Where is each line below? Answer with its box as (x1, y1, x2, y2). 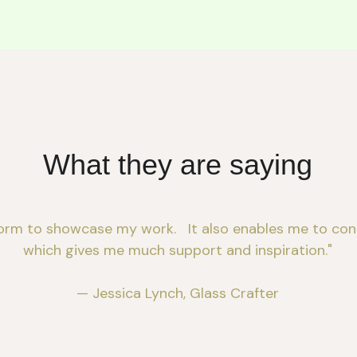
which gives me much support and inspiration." (23, 241, 333, 261)
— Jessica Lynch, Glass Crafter (76, 284, 280, 304)
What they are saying (43, 148, 313, 182)
